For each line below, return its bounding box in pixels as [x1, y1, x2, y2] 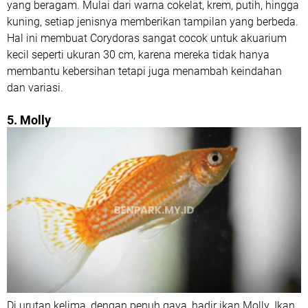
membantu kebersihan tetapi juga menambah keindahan [7, 65, 282, 78]
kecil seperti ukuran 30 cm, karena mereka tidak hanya [7, 48, 269, 61]
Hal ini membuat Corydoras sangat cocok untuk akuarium [7, 32, 287, 45]
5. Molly [7, 113, 51, 127]
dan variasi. [7, 81, 63, 94]
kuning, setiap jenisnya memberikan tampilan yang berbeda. [7, 15, 298, 28]
